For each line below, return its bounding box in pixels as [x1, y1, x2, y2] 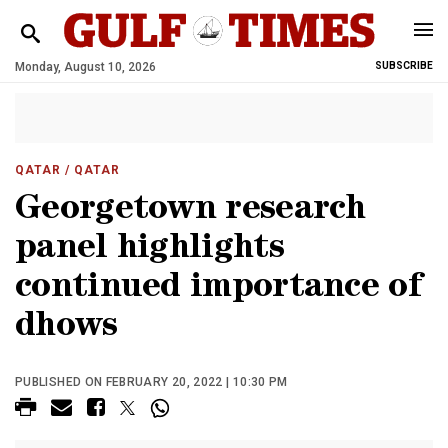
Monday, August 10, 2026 [15, 60, 156, 74]
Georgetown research [15, 194, 366, 229]
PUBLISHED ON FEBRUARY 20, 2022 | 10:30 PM [15, 375, 288, 389]
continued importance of [15, 272, 421, 307]
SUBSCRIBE [375, 60, 433, 71]
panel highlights [15, 233, 284, 268]
